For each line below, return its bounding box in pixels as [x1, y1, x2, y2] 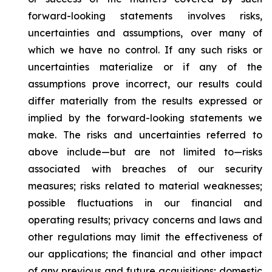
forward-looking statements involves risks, [28, 10, 262, 22]
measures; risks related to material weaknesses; [28, 180, 262, 192]
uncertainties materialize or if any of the [28, 61, 262, 73]
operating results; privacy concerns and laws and [28, 214, 262, 226]
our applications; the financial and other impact [28, 248, 262, 260]
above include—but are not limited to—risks [28, 146, 262, 158]
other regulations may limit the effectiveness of [28, 231, 262, 243]
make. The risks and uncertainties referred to [28, 129, 262, 141]
